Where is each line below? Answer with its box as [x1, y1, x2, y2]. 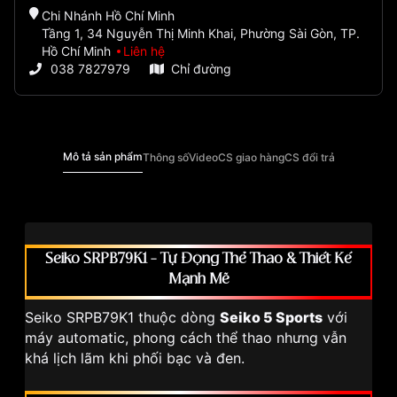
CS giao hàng [217, 150, 284, 164]
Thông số [142, 150, 189, 164]
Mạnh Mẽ [167, 272, 230, 287]
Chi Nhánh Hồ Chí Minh [41, 8, 175, 24]
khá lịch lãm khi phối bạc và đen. [25, 349, 245, 368]
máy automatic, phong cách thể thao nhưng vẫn [25, 329, 346, 347]
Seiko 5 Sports [220, 308, 323, 327]
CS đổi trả [284, 150, 335, 164]
